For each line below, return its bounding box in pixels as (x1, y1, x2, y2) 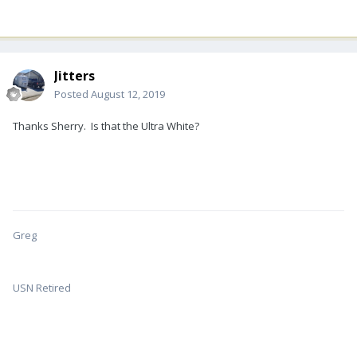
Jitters (54, 67, 95, 85)
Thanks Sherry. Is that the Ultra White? (13, 119, 199, 134)
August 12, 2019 (91, 87, 165, 102)
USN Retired (13, 280, 71, 296)
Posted (54, 87, 91, 102)
